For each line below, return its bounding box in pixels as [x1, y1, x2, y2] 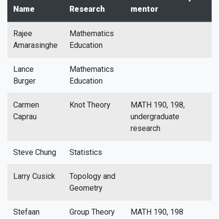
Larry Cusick [13, 172, 55, 181]
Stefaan [13, 207, 40, 217]
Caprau [13, 112, 37, 121]
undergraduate [131, 112, 179, 121]
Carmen [13, 100, 39, 109]
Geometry [69, 183, 103, 193]
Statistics [69, 148, 102, 157]
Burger [13, 76, 36, 86]
